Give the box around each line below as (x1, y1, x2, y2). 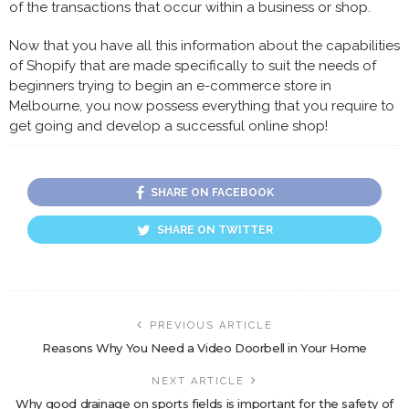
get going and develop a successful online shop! (9, 117, 328, 134)
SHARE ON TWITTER (156, 223, 273, 236)
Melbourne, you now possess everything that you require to (9, 97, 394, 114)
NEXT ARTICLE (152, 374, 245, 387)
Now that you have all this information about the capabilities (9, 37, 400, 54)
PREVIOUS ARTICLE (149, 319, 273, 331)
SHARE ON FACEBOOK (150, 185, 274, 199)
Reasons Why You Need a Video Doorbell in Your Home (42, 340, 367, 355)
